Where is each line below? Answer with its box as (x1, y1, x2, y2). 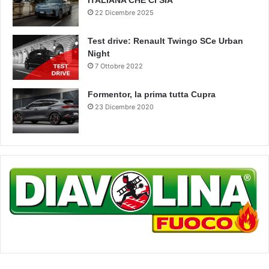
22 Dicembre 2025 (95, 8, 154, 17)
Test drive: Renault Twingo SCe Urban (88, 36, 243, 46)
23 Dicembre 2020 (95, 103, 154, 112)
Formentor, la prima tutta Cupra (88, 89, 216, 100)
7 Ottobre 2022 (95, 62, 143, 71)
